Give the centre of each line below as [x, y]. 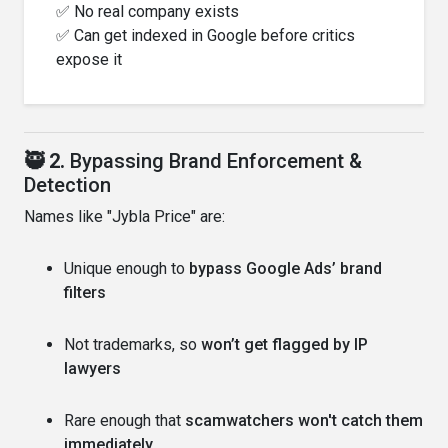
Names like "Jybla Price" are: [124, 216]
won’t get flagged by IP [284, 344]
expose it [89, 59]
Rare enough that [124, 420]
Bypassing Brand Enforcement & [216, 160]
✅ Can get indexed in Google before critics [205, 35]
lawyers [92, 368]
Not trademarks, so [132, 344]
